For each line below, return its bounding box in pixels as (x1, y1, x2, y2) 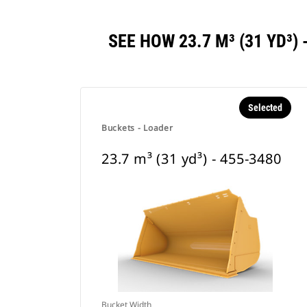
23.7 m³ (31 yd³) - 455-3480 (101, 149, 282, 168)
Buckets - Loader (101, 122, 173, 134)
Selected (247, 102, 282, 113)
